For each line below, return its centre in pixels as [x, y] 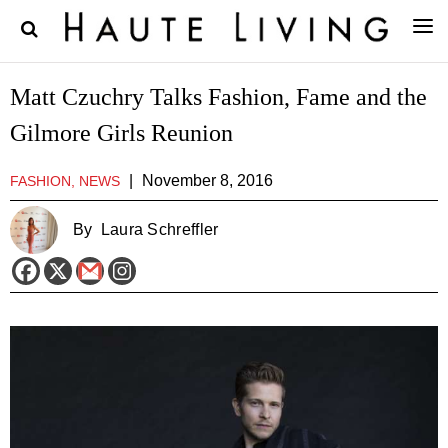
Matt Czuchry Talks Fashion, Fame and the [218, 97]
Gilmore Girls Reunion [121, 133]
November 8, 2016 [207, 180]
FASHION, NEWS [65, 181]
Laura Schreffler [159, 229]
